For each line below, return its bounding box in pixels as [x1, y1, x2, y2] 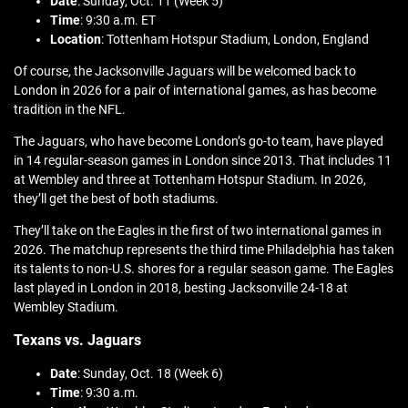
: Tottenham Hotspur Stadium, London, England [101, 32, 369, 47]
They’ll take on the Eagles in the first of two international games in [14, 223, 382, 239]
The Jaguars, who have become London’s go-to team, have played [14, 134, 383, 149]
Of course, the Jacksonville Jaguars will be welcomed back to [14, 64, 356, 79]
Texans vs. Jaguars [14, 331, 141, 350]
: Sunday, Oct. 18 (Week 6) [77, 366, 223, 382]
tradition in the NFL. [14, 102, 126, 117]
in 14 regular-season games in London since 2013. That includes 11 [14, 153, 392, 168]
